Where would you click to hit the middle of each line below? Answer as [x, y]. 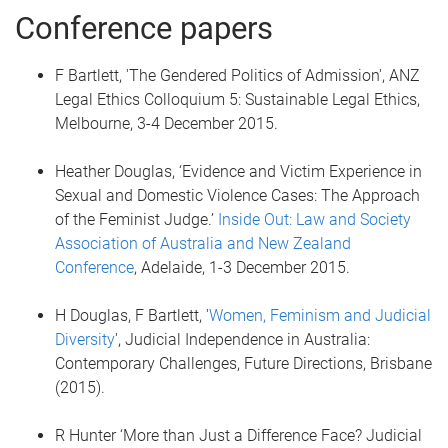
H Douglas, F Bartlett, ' [132, 315]
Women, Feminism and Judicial [320, 315]
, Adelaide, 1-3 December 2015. [242, 267]
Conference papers [144, 28]
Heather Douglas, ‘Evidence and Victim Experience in [238, 171]
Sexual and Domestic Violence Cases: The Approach [237, 195]
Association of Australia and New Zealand [203, 243]
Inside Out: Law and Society [314, 219]
